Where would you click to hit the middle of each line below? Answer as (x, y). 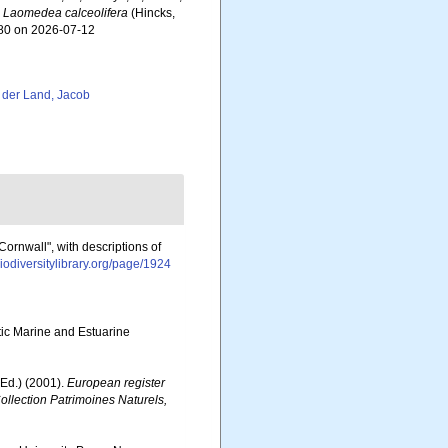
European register (116, 383)
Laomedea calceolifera (66, 13)
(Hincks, (152, 13)
